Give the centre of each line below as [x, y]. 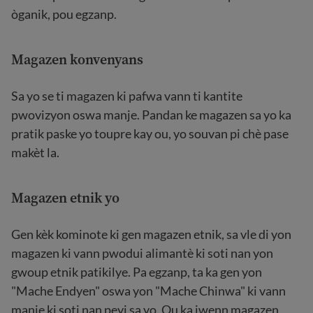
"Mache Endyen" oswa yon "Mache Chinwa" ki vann [148, 291]
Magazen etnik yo [65, 198]
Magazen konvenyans [77, 59]
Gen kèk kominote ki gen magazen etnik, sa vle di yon [151, 234]
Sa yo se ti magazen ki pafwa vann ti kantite [127, 96]
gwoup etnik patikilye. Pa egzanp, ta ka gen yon [137, 272]
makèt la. [35, 152]
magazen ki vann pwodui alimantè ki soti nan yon [142, 253]
